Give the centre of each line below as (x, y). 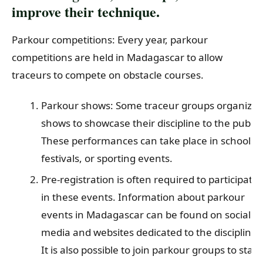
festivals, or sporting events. (107, 158)
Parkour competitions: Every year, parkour (110, 40)
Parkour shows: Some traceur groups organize (149, 105)
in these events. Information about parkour (143, 197)
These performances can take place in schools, (149, 140)
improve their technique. (86, 12)
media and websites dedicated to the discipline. (150, 232)
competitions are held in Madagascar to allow (117, 58)
